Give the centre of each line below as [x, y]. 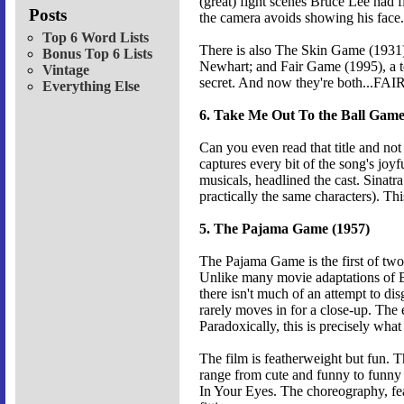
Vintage [66, 69]
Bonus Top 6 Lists [97, 53]
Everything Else [91, 86]
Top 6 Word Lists [96, 37]
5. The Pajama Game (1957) [285, 229]
